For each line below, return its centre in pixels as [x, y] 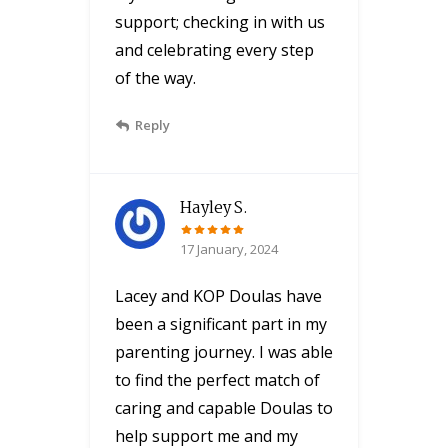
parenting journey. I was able [224, 351]
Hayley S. [214, 208]
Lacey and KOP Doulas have [218, 295]
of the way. [155, 77]
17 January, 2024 [229, 248]
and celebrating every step [214, 49]
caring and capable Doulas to [224, 407]
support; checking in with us [220, 21]
